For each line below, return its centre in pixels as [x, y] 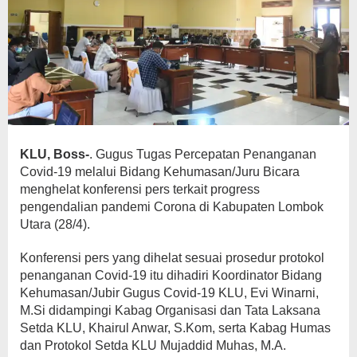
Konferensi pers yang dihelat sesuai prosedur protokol [172, 258]
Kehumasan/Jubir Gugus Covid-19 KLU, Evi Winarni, [169, 293]
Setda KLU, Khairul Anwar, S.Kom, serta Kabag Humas [175, 328]
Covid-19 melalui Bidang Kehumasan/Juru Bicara [160, 172]
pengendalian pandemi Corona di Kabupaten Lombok [172, 207]
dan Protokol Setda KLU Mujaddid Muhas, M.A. [153, 346]
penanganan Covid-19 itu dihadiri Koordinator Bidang [171, 276]
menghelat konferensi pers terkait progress [140, 190]
